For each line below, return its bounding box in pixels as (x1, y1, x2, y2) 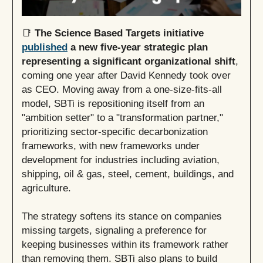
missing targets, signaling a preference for (22, 224, 207, 235)
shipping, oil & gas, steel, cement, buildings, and (22, 168, 234, 179)
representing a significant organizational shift (22, 55, 235, 66)
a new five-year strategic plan (68, 41, 208, 52)
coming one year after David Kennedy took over (22, 69, 231, 80)
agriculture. (22, 182, 71, 193)
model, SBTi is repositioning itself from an (22, 97, 204, 109)
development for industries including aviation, (22, 154, 220, 165)
